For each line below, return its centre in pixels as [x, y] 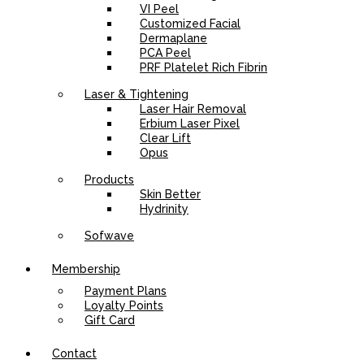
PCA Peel [165, 53]
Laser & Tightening [136, 94]
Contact [74, 353]
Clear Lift [165, 138]
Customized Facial [190, 24]
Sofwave [109, 236]
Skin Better [170, 194]
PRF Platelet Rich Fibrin [204, 67]
